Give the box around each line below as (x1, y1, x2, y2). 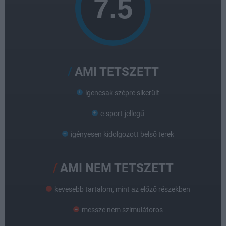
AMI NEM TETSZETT (60, 161, 174, 175)
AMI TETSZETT (74, 65, 159, 79)
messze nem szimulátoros (82, 206, 163, 214)
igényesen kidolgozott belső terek (71, 130, 174, 138)
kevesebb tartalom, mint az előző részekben (54, 185, 190, 193)
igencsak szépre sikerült (85, 89, 159, 97)
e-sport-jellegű (100, 109, 144, 118)
